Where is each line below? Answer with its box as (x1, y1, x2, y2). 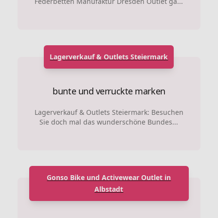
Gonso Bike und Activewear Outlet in (47, 173, 171, 182)
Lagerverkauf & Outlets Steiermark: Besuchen (34, 108, 183, 117)
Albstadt (94, 184, 124, 194)
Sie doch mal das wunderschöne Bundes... (39, 117, 179, 127)
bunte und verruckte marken (53, 85, 165, 97)
